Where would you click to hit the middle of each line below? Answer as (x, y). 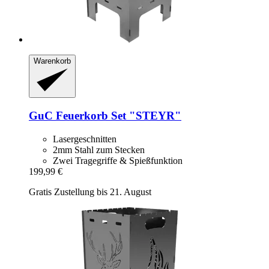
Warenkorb (52, 61)
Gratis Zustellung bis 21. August (90, 192)
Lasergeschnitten (85, 139)
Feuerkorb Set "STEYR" (117, 116)
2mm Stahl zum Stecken (99, 150)
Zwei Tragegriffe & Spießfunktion (118, 160)
